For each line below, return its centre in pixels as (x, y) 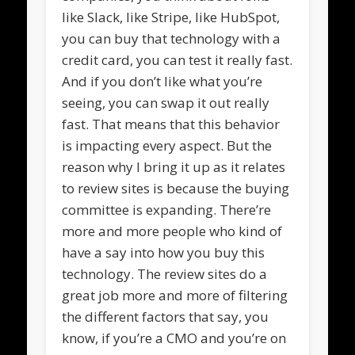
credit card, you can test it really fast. (177, 59)
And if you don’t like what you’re (162, 81)
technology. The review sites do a (165, 273)
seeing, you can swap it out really (166, 102)
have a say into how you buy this (164, 252)
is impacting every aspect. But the (167, 145)
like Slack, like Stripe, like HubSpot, (171, 17)
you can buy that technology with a (172, 38)
